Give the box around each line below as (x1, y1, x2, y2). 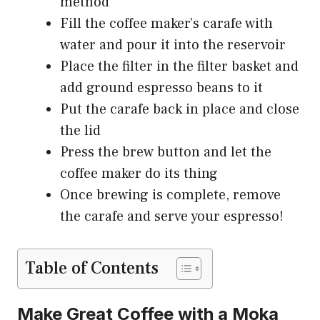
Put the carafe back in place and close (60, 100, 299, 119)
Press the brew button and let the (60, 143, 271, 162)
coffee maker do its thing (60, 164, 218, 184)
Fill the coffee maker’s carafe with (60, 14, 273, 34)
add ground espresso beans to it (60, 79, 263, 98)
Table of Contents (25, 257, 159, 280)
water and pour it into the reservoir (60, 36, 286, 55)
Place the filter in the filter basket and (60, 57, 299, 76)
